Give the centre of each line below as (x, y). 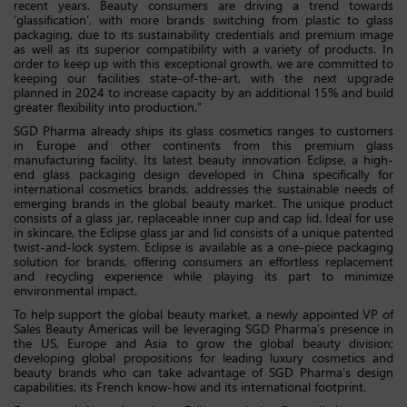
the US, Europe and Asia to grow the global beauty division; (203, 342)
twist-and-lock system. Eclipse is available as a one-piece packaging (203, 246)
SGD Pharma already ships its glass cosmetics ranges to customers (203, 130)
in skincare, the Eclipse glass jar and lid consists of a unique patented (203, 232)
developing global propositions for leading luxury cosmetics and (203, 357)
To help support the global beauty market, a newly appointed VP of (203, 313)
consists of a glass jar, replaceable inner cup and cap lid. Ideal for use (203, 217)
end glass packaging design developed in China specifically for (203, 174)
